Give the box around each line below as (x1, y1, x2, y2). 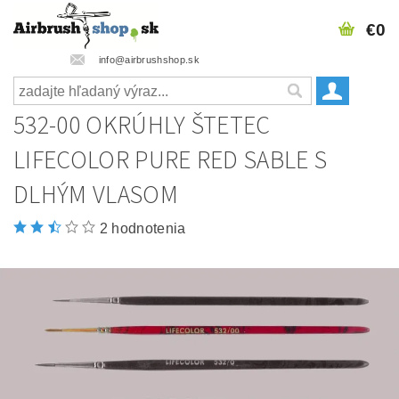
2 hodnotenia (99, 221, 186, 236)
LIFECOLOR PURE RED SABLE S (13, 142, 328, 178)
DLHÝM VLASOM (13, 177, 178, 213)
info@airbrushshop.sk (98, 53, 199, 65)
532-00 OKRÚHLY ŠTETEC (13, 108, 271, 143)
